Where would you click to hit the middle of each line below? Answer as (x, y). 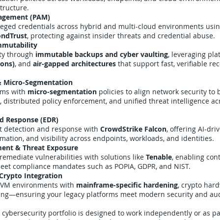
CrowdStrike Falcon (133, 129)
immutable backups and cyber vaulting (102, 54)
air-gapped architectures (74, 64)
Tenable (159, 157)
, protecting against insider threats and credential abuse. (121, 36)
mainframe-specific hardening (127, 185)
